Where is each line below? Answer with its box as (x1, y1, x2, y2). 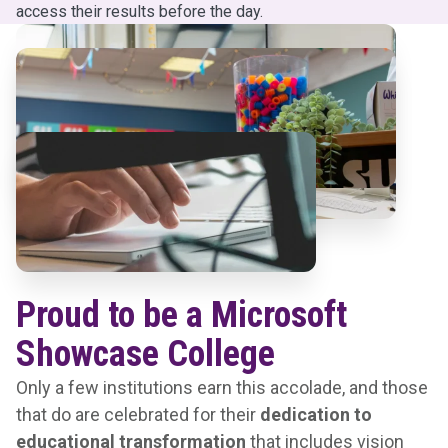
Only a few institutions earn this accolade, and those (16, 377, 428, 399)
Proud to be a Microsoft (16, 294, 347, 337)
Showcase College (16, 333, 275, 376)
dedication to (260, 404, 372, 426)
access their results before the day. (16, 2, 263, 22)
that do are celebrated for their (16, 404, 260, 426)
